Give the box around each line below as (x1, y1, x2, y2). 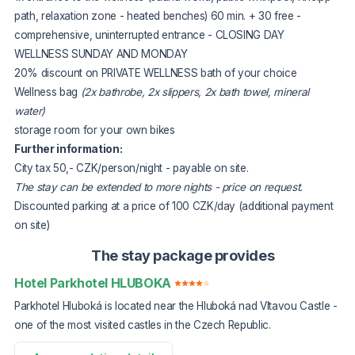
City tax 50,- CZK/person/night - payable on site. (14, 161, 249, 174)
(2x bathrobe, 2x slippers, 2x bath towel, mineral (80, 85, 310, 98)
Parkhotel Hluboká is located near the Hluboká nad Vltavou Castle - (14, 299, 338, 312)
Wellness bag (14, 85, 81, 98)
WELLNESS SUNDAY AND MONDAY (14, 47, 188, 60)
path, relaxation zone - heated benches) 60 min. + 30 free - (14, 9, 302, 22)
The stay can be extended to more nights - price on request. (14, 180, 303, 193)
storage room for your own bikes (14, 123, 175, 136)
